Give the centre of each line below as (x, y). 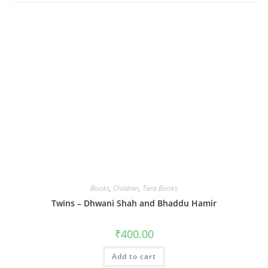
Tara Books (160, 188)
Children (126, 188)
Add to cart (134, 256)
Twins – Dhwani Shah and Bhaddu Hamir (134, 203)
